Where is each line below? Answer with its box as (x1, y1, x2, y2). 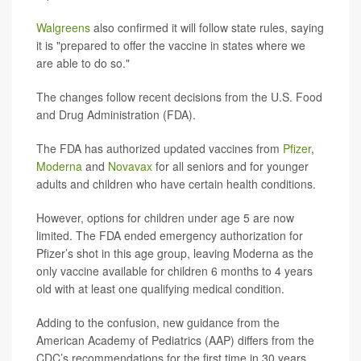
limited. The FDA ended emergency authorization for (36, 227, 303, 244)
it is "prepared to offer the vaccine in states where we (36, 37, 305, 54)
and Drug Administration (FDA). (36, 106, 196, 123)
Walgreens (36, 19, 90, 36)
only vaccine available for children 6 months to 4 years (36, 263, 313, 280)
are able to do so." (36, 55, 130, 72)
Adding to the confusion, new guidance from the (36, 314, 280, 331)
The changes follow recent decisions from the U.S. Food (36, 89, 322, 106)
